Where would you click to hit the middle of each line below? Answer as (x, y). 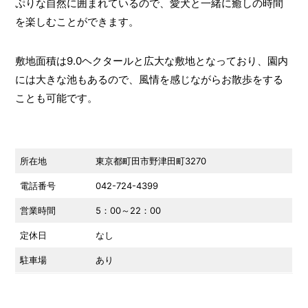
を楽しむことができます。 (77, 21)
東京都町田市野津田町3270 (151, 161)
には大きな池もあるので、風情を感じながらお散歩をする (149, 79)
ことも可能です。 (56, 98)
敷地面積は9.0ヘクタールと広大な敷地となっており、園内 (151, 60)
